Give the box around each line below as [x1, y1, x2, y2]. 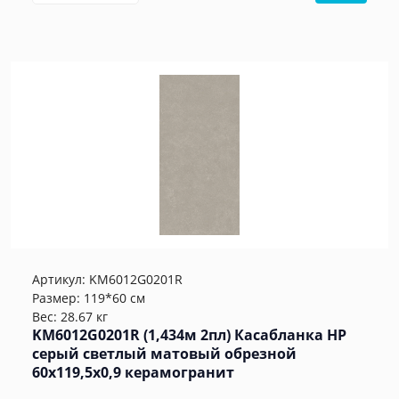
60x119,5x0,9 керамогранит [32, 362, 234, 383]
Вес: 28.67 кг [32, 308, 108, 326]
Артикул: [32, 271, 89, 289]
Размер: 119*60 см [32, 289, 145, 307]
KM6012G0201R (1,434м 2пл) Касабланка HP [32, 325, 346, 346]
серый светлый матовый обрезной [32, 344, 297, 364]
